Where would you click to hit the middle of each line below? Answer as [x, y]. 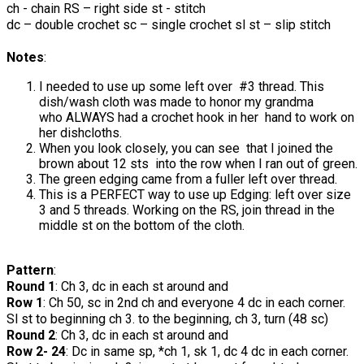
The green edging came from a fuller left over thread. [188, 179]
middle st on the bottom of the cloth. [142, 225]
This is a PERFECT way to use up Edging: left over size [195, 194]
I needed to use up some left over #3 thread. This [182, 86]
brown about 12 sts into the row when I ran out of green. [198, 163]
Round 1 [31, 286]
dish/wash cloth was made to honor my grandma [176, 102]
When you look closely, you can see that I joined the [186, 148]
